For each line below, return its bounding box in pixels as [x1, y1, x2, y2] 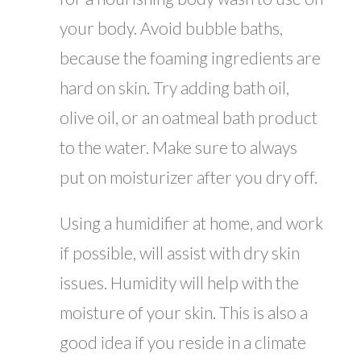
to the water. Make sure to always [60, 137, 297, 158]
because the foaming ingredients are [60, 48, 321, 68]
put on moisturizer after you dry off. [60, 167, 317, 188]
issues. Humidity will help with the [60, 272, 299, 293]
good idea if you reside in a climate [60, 332, 306, 353]
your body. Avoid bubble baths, [60, 18, 283, 39]
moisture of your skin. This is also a [60, 302, 308, 323]
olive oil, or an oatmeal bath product [60, 107, 317, 128]
